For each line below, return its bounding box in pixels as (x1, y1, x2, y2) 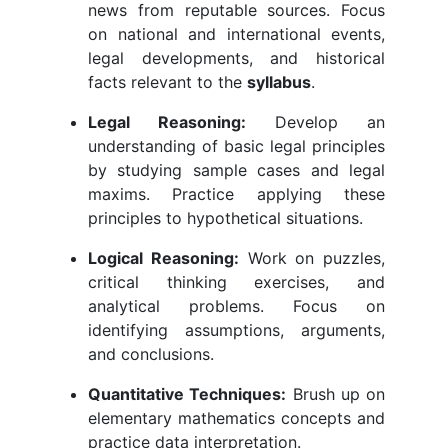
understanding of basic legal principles (88, 136, 385, 157)
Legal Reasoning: (88, 112, 246, 133)
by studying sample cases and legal (88, 160, 385, 181)
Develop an (246, 112, 385, 133)
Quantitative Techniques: (88, 384, 287, 405)
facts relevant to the (88, 72, 247, 93)
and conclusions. (88, 344, 214, 365)
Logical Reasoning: (88, 248, 239, 269)
